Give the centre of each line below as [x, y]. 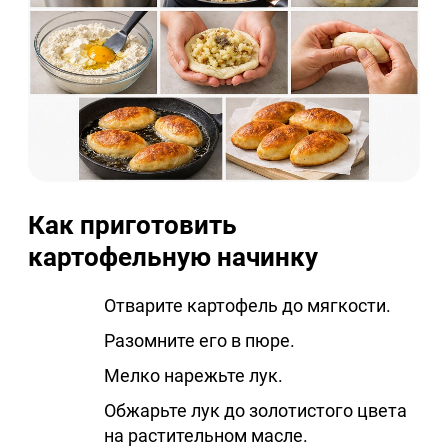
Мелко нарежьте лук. [193, 376]
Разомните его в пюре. [199, 341]
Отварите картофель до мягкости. [247, 306]
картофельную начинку [173, 257]
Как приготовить [132, 225]
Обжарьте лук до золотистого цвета [255, 411]
